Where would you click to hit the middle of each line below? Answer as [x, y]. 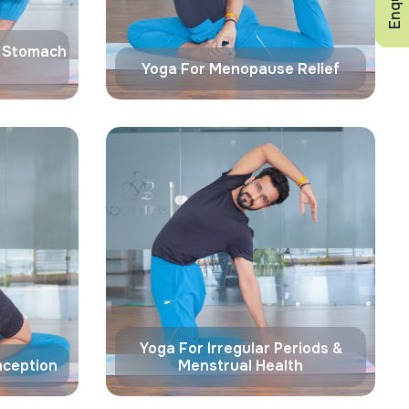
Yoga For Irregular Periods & [241, 348]
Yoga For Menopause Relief [241, 69]
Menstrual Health [241, 366]
